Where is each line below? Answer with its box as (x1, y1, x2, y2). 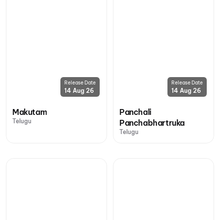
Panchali (119, 107, 152, 117)
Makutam (12, 107, 47, 117)
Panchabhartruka (119, 118, 185, 128)
